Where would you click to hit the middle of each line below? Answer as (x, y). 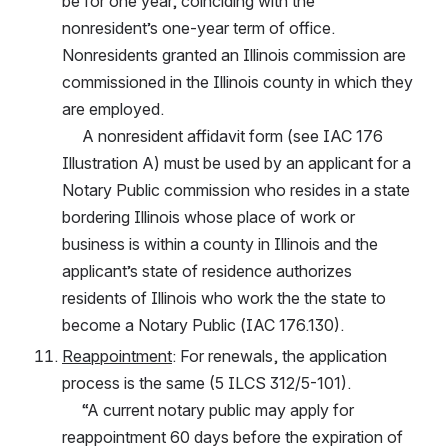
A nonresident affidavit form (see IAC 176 (72, 135)
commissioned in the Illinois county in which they (237, 81)
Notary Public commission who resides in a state (236, 189)
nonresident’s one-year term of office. (198, 27)
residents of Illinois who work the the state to (224, 297)
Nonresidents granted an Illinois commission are (234, 54)
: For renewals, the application (279, 355)
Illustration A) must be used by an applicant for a (236, 162)
